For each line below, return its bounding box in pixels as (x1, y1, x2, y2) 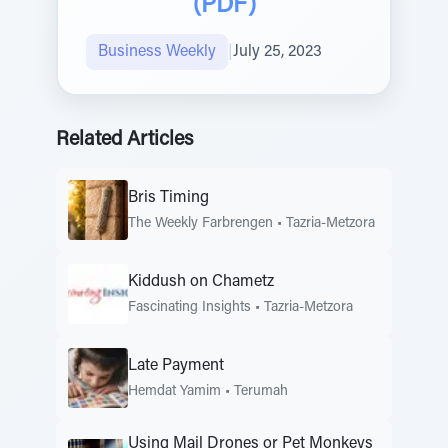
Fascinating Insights (128, 300, 251, 315)
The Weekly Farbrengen (128, 216, 273, 231)
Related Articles (56, 130, 193, 150)
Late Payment (128, 357, 224, 374)
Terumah (234, 384, 288, 399)
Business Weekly (98, 44, 216, 60)
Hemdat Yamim (128, 384, 221, 399)
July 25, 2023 (233, 44, 322, 60)
